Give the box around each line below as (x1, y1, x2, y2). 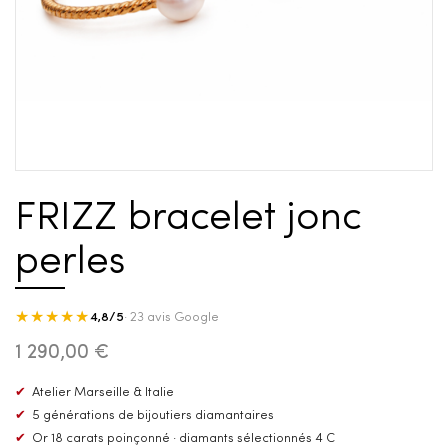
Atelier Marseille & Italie (32, 386, 174, 400)
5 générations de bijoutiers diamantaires (32, 409, 274, 423)
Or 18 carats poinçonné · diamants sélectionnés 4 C (32, 432, 335, 446)
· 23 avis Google (124, 311, 219, 325)
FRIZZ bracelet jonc (15, 199, 362, 240)
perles (15, 243, 125, 284)
